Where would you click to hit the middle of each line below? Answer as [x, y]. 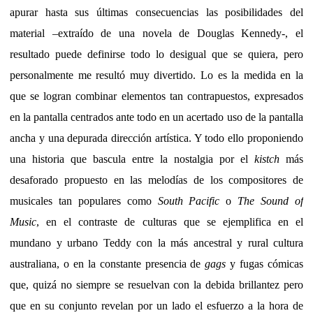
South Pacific [189, 201]
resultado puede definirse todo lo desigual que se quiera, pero [156, 54]
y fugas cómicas [265, 263]
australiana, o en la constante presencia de [108, 263]
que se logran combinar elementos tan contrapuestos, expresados [156, 96]
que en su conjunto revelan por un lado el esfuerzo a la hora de [156, 305]
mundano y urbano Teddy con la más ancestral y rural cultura [156, 242]
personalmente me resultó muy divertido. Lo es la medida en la [156, 75]
